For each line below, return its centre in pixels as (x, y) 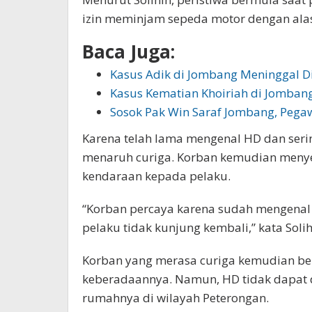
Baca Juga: (128, 51)
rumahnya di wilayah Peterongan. (175, 298)
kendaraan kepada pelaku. (156, 176)
